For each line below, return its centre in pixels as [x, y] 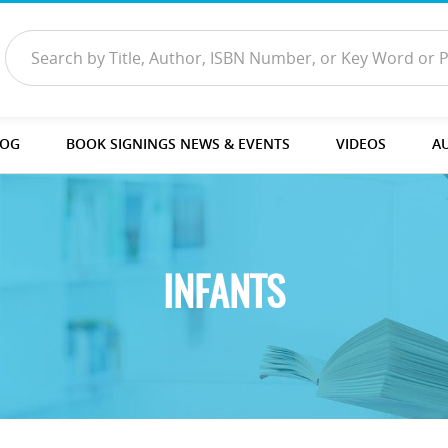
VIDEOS [361, 143]
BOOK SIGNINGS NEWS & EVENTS [178, 143]
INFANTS [224, 295]
